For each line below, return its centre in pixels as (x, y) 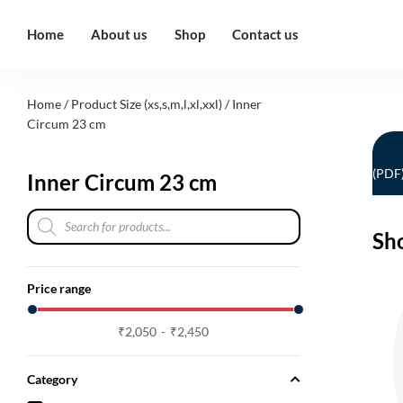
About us (119, 34)
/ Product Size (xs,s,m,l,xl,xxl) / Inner (161, 103)
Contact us (265, 34)
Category (52, 379)
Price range (59, 289)
